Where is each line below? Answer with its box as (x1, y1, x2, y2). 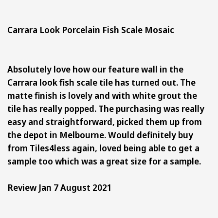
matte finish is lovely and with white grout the (7, 89, 197, 101)
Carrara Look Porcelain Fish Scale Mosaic (7, 23, 180, 36)
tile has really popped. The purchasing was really (7, 102, 204, 114)
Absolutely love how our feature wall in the (7, 63, 183, 75)
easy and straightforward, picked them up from (7, 115, 202, 127)
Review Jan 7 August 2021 (7, 181, 112, 193)
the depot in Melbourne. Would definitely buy (7, 128, 193, 141)
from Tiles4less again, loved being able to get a (7, 142, 200, 154)
